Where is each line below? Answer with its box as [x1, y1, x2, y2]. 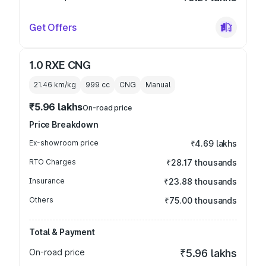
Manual [145, 80, 170, 89]
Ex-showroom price [29, 138, 99, 147]
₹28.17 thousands [166, 157, 237, 167]
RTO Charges [29, 157, 76, 166]
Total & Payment [29, 227, 95, 237]
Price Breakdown [29, 119, 99, 129]
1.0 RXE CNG [29, 59, 91, 71]
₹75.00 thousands [164, 195, 237, 205]
